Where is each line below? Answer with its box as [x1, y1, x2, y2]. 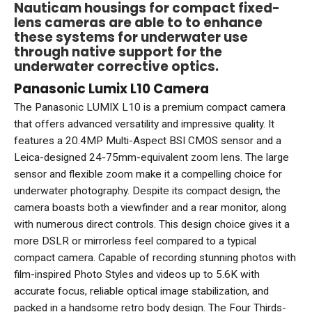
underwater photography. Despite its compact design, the [14, 185, 281, 198]
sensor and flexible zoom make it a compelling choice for [14, 168, 282, 181]
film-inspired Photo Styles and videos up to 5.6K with [14, 268, 260, 281]
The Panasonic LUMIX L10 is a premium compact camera [14, 101, 286, 114]
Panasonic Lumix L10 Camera [14, 79, 209, 99]
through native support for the [14, 42, 222, 62]
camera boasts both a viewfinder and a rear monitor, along [14, 201, 286, 214]
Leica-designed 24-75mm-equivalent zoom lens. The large [14, 151, 289, 164]
